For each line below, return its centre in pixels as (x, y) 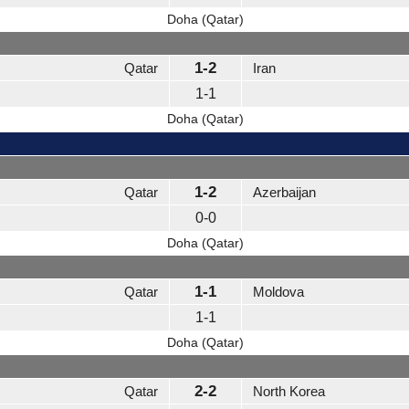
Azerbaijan (284, 193)
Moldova (278, 292)
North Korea (289, 392)
